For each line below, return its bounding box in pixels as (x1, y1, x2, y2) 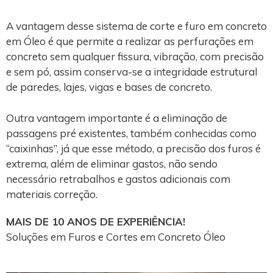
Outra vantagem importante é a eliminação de (6, 111, 227, 124)
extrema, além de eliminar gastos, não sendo (6, 157, 218, 170)
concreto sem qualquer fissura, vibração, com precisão (6, 50, 264, 63)
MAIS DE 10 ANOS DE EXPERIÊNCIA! (6, 215, 185, 228)
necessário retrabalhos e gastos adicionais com (6, 172, 230, 185)
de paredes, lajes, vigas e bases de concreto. (6, 80, 212, 93)
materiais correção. (6, 187, 97, 200)
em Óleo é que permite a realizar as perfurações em (6, 35, 253, 48)
